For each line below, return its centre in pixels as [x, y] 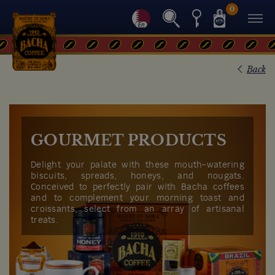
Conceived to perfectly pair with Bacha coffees [137, 187]
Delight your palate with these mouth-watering [137, 165]
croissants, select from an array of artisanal [137, 209]
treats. [45, 220]
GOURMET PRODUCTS [129, 140]
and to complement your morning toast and [137, 198]
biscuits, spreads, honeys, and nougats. [137, 176]
